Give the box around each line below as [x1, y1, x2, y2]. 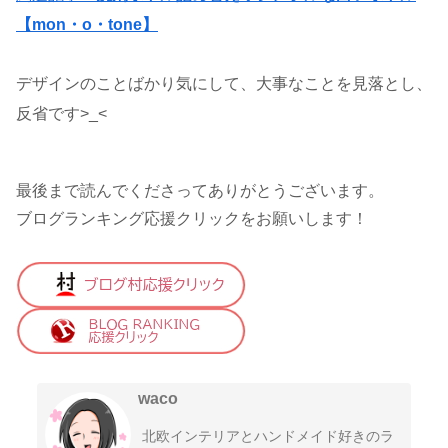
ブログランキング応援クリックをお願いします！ [16, 210, 368, 228]
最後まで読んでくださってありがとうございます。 [16, 182, 384, 200]
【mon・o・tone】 [16, 16, 158, 34]
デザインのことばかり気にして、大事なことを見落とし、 [16, 75, 432, 93]
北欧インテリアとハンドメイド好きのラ [142, 427, 395, 444]
